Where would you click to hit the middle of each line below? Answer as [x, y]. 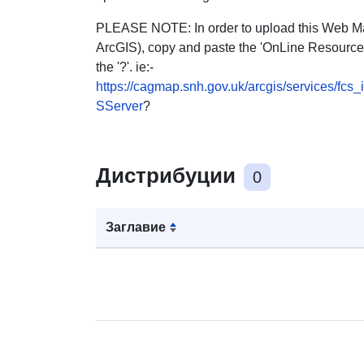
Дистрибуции [169, 175]
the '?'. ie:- [125, 67]
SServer [119, 106]
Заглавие [136, 227]
